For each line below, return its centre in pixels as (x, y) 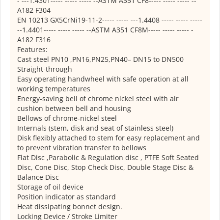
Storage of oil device (50, 187)
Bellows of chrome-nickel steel (67, 118)
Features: (32, 50)
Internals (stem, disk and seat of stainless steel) (95, 128)
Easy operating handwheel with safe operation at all (103, 79)
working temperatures (54, 89)
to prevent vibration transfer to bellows (82, 148)
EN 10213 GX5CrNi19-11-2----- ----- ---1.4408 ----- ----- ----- (110, 20)
